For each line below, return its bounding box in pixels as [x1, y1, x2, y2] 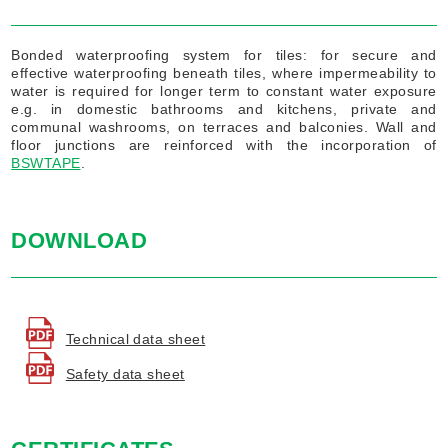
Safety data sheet [65, 366, 185, 383]
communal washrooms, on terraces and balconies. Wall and [11, 118, 437, 135]
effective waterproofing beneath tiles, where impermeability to [11, 64, 437, 81]
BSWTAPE [11, 154, 81, 171]
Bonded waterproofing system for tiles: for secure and [11, 46, 437, 63]
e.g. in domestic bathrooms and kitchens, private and [11, 100, 437, 117]
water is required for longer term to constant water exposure [11, 82, 437, 99]
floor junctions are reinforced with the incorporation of [11, 136, 437, 153]
